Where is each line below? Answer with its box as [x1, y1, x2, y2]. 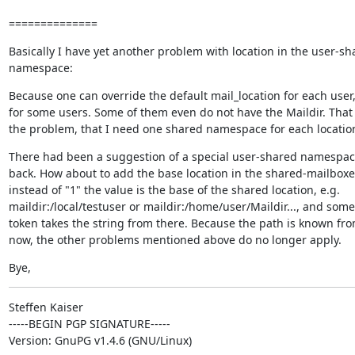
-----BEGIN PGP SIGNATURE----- [8, 316, 170, 331]
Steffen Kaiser [8, 300, 83, 315]
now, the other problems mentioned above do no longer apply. [8, 232, 342, 247]
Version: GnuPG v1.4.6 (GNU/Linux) [8, 333, 192, 348]
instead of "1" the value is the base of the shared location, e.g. [8, 182, 340, 197]
